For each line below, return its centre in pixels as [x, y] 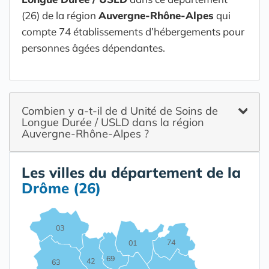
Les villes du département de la [131, 172]
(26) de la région [60, 15]
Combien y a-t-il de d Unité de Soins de [120, 111]
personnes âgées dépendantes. [93, 48]
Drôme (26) [61, 188]
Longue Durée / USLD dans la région [113, 122]
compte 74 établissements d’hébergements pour [133, 32]
